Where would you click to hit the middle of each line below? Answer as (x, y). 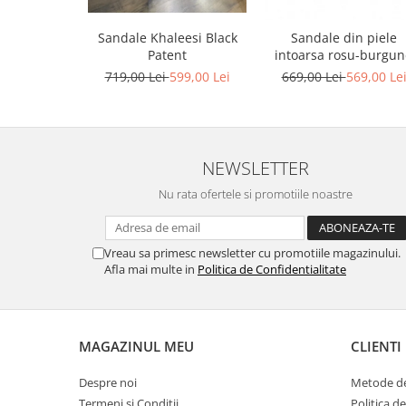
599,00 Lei (199, 76)
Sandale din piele (344, 37)
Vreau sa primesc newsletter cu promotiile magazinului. (252, 252)
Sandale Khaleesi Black (167, 37)
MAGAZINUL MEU (136, 346)
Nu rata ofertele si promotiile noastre (256, 193)
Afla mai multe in (151, 269)
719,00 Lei (137, 76)
